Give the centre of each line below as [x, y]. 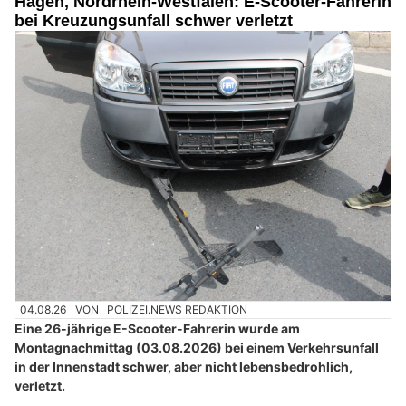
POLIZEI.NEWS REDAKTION [178, 310]
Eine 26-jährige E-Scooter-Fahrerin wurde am [157, 329]
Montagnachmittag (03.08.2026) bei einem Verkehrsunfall [197, 348]
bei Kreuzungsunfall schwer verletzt [154, 20]
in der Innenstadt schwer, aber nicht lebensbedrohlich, [184, 367]
